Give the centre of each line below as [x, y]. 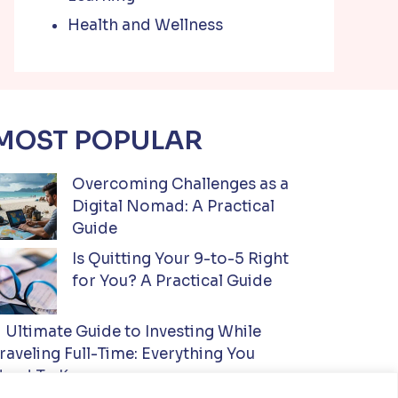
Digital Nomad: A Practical [174, 207]
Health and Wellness [145, 25]
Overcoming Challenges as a [181, 184]
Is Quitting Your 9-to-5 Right [181, 259]
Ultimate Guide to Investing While [134, 331]
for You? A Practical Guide [172, 281]
